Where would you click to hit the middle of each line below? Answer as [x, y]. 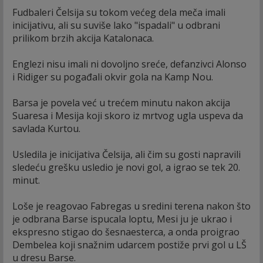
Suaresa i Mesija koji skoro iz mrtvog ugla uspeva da [128, 115]
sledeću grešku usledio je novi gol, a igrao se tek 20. [126, 167]
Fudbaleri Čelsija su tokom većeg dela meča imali [119, 12]
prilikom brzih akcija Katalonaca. [83, 38]
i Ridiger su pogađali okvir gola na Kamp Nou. [113, 77]
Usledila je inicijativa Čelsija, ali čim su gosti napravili [127, 154]
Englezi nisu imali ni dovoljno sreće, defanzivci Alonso [129, 64]
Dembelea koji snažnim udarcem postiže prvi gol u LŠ [129, 245]
